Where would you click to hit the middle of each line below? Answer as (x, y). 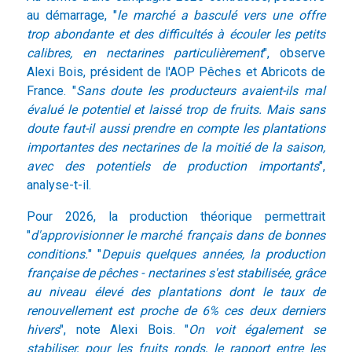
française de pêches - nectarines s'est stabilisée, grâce (176, 273)
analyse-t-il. (59, 185)
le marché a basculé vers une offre (221, 16)
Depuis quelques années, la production (214, 255)
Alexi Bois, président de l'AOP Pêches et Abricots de (176, 72)
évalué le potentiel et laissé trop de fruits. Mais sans (176, 110)
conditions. (57, 255)
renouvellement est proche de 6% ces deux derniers (176, 311)
